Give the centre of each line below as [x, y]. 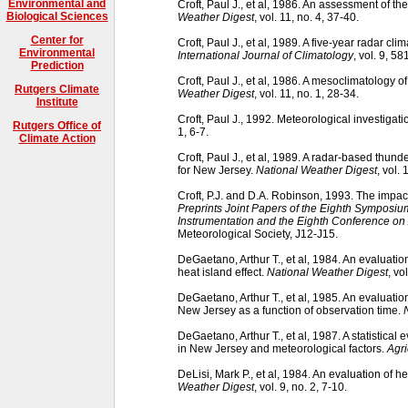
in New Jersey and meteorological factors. [282, 348]
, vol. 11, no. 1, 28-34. [306, 93]
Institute [57, 102]
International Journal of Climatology [265, 55]
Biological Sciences [57, 16]
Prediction [57, 65]
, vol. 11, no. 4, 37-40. [306, 17]
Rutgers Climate [57, 89]
